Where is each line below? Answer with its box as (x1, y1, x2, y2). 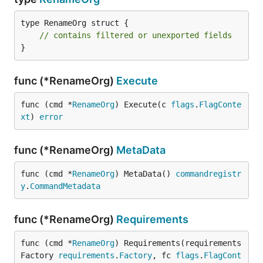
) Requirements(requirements (114, 238, 241, 248)
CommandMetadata (30, 181, 100, 191)
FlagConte (199, 100, 241, 109)
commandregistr (176, 169, 241, 178)
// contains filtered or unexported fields (39, 31, 232, 40)
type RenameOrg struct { (21, 18, 129, 28)
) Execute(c (114, 100, 171, 109)
